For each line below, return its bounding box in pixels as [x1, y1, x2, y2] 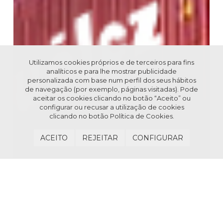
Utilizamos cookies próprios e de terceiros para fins [29, 58, 194, 66]
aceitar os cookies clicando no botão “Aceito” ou [32, 94, 191, 102]
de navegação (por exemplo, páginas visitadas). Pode [25, 85, 198, 93]
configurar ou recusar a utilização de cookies [39, 103, 184, 111]
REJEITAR [82, 133, 118, 142]
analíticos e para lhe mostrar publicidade [46, 67, 177, 75]
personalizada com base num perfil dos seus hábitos [27, 76, 196, 84]
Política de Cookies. [110, 112, 174, 120]
